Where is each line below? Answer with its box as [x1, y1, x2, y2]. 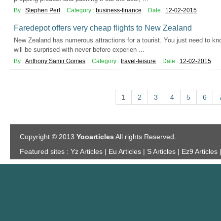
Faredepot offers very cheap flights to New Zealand [14, 24, 192, 32]
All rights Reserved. [114, 133, 176, 141]
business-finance [96, 7, 142, 14]
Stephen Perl [25, 7, 60, 14]
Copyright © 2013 [20, 133, 76, 141]
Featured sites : [20, 147, 69, 155]
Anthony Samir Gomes [25, 58, 85, 65]
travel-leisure [121, 58, 156, 65]
